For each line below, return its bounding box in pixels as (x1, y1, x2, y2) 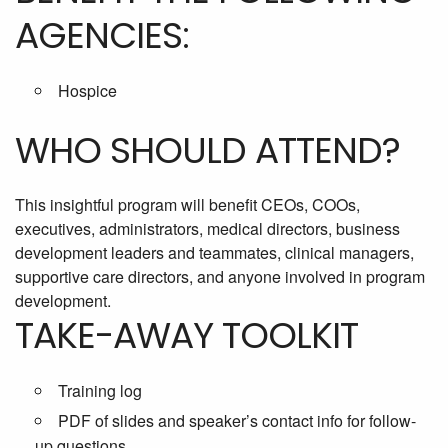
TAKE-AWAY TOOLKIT (15, 310, 358, 362)
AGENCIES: (15, 10, 189, 62)
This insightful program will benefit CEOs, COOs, (15, 193, 360, 217)
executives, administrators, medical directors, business (15, 217, 400, 241)
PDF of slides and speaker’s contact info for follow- (58, 409, 416, 433)
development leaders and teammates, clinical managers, (15, 241, 414, 265)
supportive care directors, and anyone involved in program (15, 265, 425, 289)
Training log (58, 379, 142, 403)
